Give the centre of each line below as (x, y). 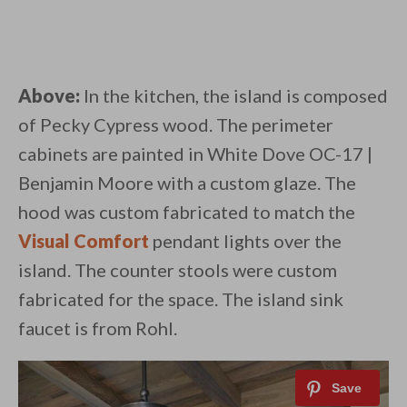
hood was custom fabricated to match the (187, 212)
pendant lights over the (245, 241)
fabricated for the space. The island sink (181, 299)
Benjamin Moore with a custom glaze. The (187, 183)
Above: (49, 96)
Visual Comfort (84, 241)
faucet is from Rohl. (98, 328)
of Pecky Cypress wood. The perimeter (176, 125)
